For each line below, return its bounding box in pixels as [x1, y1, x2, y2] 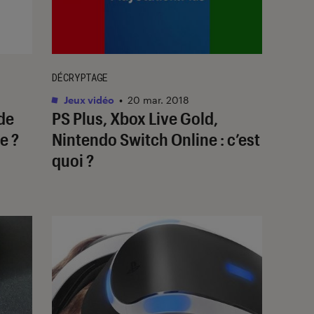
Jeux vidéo [62, 93, 114, 106]
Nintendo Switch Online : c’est [52, 128, 260, 149]
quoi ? [52, 149, 94, 170]
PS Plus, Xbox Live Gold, [52, 107, 218, 128]
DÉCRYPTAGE [52, 70, 108, 84]
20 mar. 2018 [128, 93, 189, 106]
